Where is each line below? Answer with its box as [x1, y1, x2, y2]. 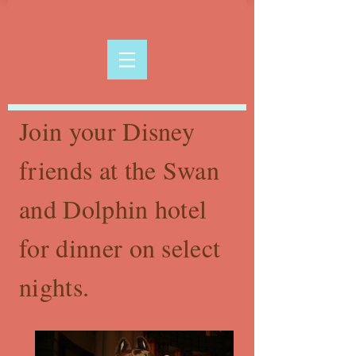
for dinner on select [19, 230, 221, 265]
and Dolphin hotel [19, 192, 207, 226]
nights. [19, 269, 90, 304]
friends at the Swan [19, 153, 220, 187]
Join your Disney [19, 114, 195, 148]
